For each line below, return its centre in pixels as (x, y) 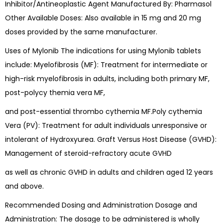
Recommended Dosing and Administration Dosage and (101, 205)
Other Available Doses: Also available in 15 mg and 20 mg (103, 18)
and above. (24, 186)
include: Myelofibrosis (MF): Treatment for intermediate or (106, 65)
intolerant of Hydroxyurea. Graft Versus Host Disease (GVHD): (111, 140)
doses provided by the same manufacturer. (81, 32)
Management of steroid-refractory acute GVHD (88, 154)
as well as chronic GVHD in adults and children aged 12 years (109, 172)
